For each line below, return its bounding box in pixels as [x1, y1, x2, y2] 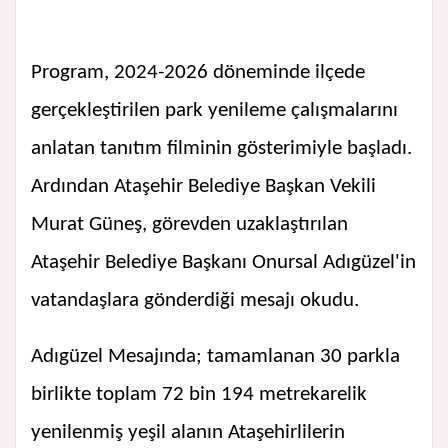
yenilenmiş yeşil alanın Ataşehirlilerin [31, 422, 345, 444]
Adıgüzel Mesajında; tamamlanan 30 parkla [31, 346, 400, 368]
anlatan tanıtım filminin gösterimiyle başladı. [31, 138, 412, 160]
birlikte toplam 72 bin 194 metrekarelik [31, 384, 367, 406]
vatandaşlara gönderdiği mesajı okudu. [31, 290, 359, 312]
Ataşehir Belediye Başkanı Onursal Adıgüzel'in [31, 252, 416, 274]
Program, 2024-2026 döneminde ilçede [31, 62, 365, 84]
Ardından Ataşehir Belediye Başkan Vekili [31, 176, 376, 198]
